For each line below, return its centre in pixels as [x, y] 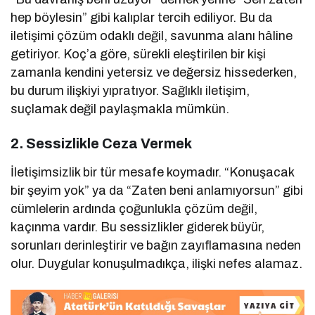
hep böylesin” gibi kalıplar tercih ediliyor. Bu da [142, 18]
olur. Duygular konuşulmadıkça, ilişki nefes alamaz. [157, 264]
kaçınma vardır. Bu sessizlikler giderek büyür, [138, 227]
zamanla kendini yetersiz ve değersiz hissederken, [154, 73]
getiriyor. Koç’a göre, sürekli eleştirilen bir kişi [139, 54]
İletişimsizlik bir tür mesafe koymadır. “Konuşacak [153, 173]
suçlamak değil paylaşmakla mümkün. [120, 109]
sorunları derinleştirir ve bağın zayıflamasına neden [156, 246]
